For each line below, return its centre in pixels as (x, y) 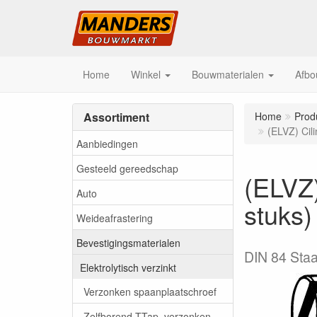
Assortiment (116, 117)
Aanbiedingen (107, 143)
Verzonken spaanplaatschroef (150, 291)
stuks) (278, 214)
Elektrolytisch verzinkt (128, 267)
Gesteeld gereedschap (127, 168)
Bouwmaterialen (228, 74)
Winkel (146, 74)
